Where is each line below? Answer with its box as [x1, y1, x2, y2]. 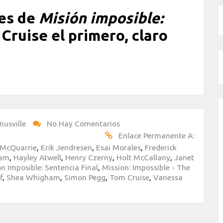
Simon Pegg [64, 172, 106, 182]
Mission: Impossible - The [102, 162, 190, 172]
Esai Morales [96, 142, 141, 152]
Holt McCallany [116, 152, 170, 162]
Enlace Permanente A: [118, 130, 194, 140]
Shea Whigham [6, 172, 60, 182]
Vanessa [153, 172, 183, 182]
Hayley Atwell [13, 152, 61, 162]
